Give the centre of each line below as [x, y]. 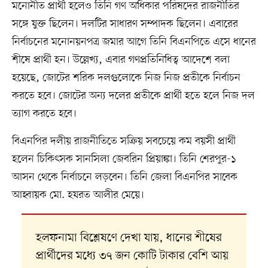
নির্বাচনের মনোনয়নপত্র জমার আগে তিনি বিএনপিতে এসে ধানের [134, 42]
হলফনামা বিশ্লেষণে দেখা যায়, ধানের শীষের [129, 238]
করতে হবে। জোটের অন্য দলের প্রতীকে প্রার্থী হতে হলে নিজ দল [133, 96]
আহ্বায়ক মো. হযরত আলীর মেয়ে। [78, 195]
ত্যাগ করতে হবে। [44, 114]
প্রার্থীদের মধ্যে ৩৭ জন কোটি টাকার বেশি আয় [132, 256]
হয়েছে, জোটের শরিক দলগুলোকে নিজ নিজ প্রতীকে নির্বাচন [126, 78]
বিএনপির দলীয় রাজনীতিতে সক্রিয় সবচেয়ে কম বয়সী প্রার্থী [124, 141]
